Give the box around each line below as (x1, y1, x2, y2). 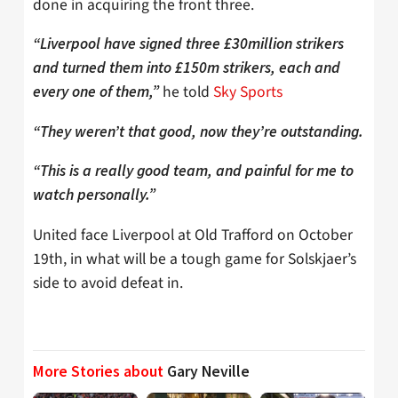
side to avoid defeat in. (33, 271, 183, 294)
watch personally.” (33, 185, 155, 205)
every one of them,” (33, 82, 159, 102)
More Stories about (33, 362, 167, 382)
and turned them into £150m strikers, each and (33, 58, 340, 78)
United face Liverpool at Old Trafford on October (33, 223, 353, 246)
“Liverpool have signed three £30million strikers (33, 34, 344, 54)
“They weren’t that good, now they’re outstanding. (33, 121, 363, 141)
